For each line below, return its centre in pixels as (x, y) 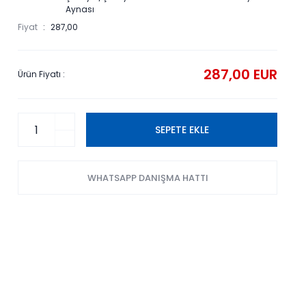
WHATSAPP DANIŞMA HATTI (148, 178)
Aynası (80, 9)
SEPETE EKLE (182, 129)
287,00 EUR (240, 74)
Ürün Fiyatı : (41, 74)
